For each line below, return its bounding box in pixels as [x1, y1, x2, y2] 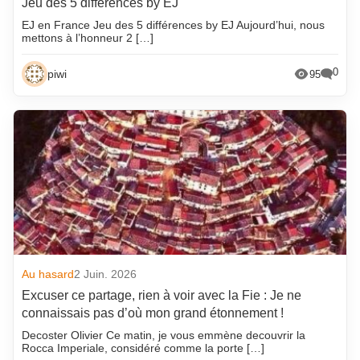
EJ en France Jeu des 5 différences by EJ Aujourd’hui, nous [22, 18, 325, 32]
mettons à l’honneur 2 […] [22, 31, 154, 45]
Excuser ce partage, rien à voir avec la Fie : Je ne [22, 288, 302, 303]
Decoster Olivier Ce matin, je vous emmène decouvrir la [22, 329, 306, 342]
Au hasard [22, 268, 75, 281]
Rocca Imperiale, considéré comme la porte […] [22, 342, 265, 355]
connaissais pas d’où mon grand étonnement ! [22, 306, 284, 321]
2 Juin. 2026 [74, 268, 137, 281]
